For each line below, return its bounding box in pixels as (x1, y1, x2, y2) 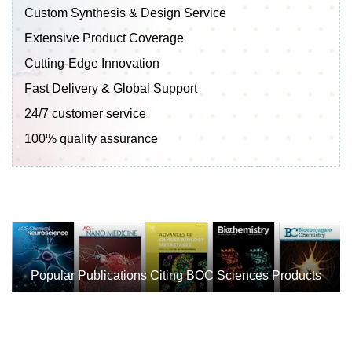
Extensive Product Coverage (24, 31, 184, 45)
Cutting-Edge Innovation (24, 56, 159, 70)
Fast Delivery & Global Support (24, 81, 197, 95)
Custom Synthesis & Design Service (24, 5, 226, 20)
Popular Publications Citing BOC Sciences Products (31, 268, 321, 282)
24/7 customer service (24, 106, 146, 120)
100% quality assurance (24, 131, 158, 145)
